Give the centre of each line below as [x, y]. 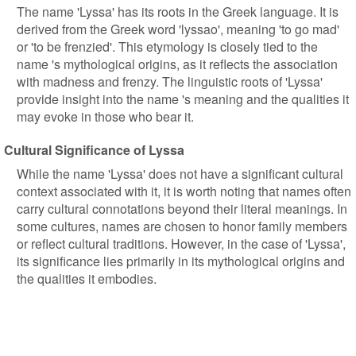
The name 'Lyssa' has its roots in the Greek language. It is [178, 12]
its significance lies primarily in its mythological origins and [181, 261]
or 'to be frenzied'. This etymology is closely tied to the [167, 46]
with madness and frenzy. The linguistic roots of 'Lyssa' [170, 81]
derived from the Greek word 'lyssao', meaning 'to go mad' [178, 29]
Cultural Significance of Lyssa [94, 150]
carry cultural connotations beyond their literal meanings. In [182, 209]
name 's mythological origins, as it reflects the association [177, 64]
